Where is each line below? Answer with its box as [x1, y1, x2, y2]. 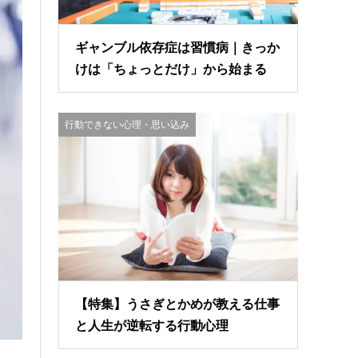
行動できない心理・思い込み [65, 119, 190, 130]
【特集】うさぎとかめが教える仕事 [75, 297, 280, 311]
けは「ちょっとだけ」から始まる [75, 62, 268, 76]
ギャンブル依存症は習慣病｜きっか [75, 41, 280, 54]
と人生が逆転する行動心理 [75, 319, 229, 332]
